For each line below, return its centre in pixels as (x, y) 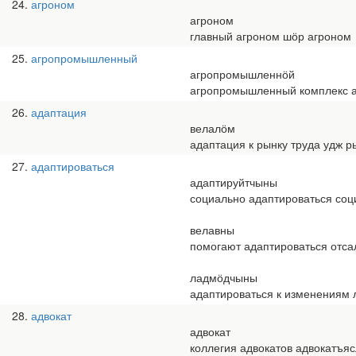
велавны (212, 230)
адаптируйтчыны (234, 182)
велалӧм (213, 128)
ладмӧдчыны (224, 277)
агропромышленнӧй (242, 74)
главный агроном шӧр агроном (271, 36)
